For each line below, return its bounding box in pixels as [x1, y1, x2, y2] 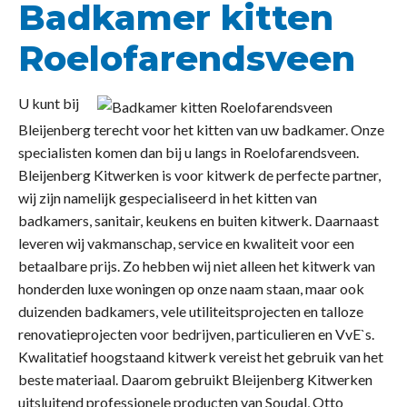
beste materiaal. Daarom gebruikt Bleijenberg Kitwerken [18, 371, 372, 389]
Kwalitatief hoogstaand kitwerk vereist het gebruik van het [18, 348, 383, 366]
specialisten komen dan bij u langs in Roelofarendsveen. [18, 144, 359, 162]
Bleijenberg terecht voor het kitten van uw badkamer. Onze [18, 121, 384, 139]
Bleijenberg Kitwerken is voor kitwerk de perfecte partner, [18, 166, 381, 184]
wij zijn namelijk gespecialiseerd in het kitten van [18, 189, 317, 207]
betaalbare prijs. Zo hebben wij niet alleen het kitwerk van [18, 257, 375, 275]
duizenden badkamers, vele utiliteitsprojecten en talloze [18, 303, 363, 321]
